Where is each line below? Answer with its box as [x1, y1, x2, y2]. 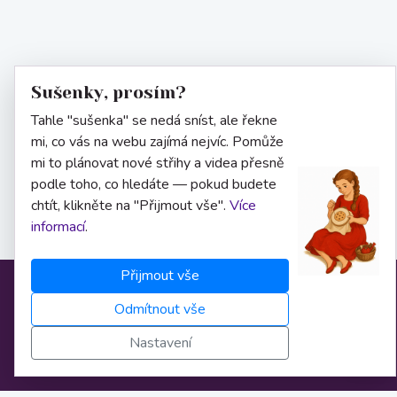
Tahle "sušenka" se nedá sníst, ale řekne [31, 111, 277, 130]
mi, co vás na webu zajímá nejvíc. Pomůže [31, 132, 284, 152]
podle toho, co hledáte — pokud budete [31, 175, 276, 194]
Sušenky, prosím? [31, 82, 186, 103]
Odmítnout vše [114, 300, 206, 319]
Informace [158, 293, 239, 317]
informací [31, 217, 85, 237]
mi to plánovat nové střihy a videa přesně [31, 153, 284, 173]
